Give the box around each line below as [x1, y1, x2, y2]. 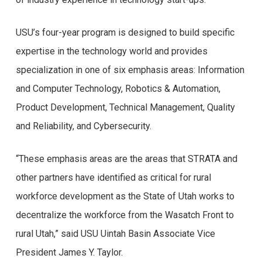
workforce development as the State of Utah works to [15, 191, 235, 202]
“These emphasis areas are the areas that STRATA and [15, 153, 237, 164]
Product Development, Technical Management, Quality [15, 102, 235, 113]
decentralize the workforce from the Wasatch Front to [15, 209, 234, 220]
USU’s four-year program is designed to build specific [15, 27, 235, 38]
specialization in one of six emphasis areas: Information [15, 64, 244, 75]
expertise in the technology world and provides [15, 46, 208, 57]
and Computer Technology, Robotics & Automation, [15, 83, 220, 94]
